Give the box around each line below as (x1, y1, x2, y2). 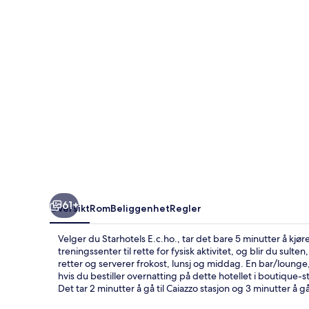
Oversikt (50, 201, 90, 215)
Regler (170, 201, 201, 215)
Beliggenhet (110, 201, 170, 215)
